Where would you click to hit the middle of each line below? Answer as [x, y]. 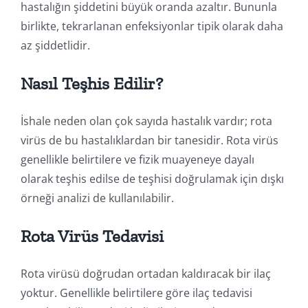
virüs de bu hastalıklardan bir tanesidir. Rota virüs [149, 140]
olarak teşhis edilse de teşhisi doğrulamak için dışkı [152, 178]
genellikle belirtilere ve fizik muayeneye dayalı [137, 159]
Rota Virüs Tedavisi [92, 235]
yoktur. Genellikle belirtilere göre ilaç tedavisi [136, 293]
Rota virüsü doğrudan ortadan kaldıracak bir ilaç [145, 273]
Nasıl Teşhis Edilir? [91, 83]
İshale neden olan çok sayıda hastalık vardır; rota [146, 121]
